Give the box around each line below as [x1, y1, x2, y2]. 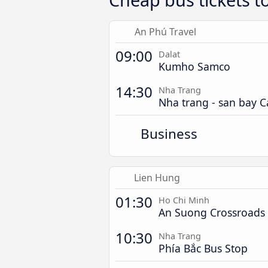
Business [141, 124, 198, 143]
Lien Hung [133, 171, 180, 184]
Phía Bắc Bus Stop [159, 241, 248, 255]
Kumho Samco [159, 59, 230, 74]
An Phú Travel [135, 25, 197, 38]
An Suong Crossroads [159, 205, 265, 220]
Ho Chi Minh [159, 194, 209, 206]
